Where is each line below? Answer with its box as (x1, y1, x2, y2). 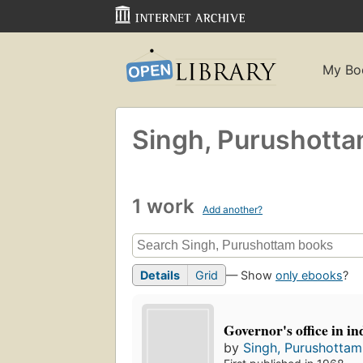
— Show (226, 268, 275, 283)
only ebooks (275, 268, 343, 283)
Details (140, 268, 180, 283)
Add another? (203, 203, 263, 216)
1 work (132, 194, 199, 218)
